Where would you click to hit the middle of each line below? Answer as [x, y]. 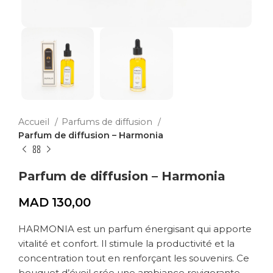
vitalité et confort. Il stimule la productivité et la [126, 244]
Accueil [35, 122]
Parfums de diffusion [108, 122]
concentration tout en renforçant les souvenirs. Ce [134, 258]
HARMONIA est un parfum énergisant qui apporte [135, 229]
